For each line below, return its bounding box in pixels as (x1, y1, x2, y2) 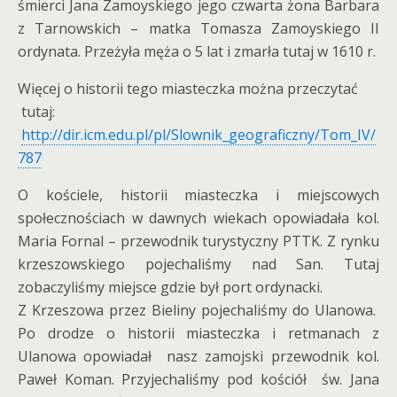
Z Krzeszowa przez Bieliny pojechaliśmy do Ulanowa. (18, 300, 379, 320)
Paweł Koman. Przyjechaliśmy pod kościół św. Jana (18, 370, 379, 389)
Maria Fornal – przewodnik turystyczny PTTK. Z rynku (18, 231, 379, 251)
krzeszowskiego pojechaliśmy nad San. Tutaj (18, 254, 379, 274)
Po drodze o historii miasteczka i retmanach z (18, 323, 379, 343)
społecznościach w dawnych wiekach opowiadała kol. (18, 208, 379, 228)
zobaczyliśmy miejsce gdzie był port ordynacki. (18, 277, 323, 297)
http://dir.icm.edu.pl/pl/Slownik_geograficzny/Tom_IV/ (21, 125, 376, 144)
